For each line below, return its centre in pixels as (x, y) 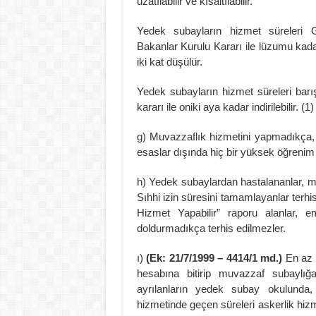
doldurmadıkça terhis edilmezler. (211, 228)
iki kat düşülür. (169, 61)
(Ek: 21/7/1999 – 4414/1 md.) (216, 257)
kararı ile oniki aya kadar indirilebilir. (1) (225, 107)
